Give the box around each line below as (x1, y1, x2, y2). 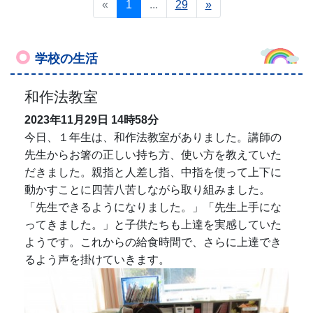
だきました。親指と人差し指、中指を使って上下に (24, 166, 282, 179)
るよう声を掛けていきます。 (24, 254, 170, 266)
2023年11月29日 (24, 114, 108, 126)
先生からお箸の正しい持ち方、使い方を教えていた (24, 149, 282, 161)
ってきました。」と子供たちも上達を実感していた (24, 219, 282, 231)
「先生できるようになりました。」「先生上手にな (24, 201, 282, 214)
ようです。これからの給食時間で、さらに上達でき (24, 236, 282, 249)
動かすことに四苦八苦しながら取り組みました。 (24, 184, 270, 196)
